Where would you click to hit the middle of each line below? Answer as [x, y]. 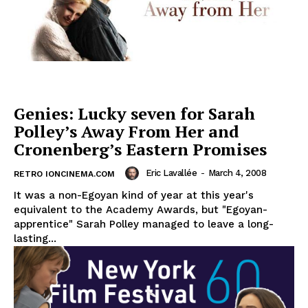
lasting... [35, 238]
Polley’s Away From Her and [126, 131]
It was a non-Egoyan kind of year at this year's [134, 195]
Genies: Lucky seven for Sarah [134, 113]
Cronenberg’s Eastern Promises [140, 149]
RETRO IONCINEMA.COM [64, 174]
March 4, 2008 [237, 173]
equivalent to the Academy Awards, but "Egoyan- [141, 209]
